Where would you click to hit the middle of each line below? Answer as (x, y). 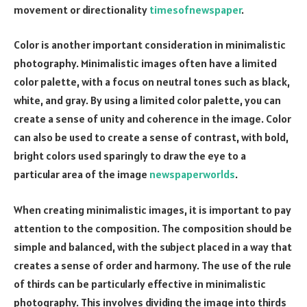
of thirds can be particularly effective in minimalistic (140, 283)
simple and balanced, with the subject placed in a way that (153, 246)
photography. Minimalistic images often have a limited (145, 63)
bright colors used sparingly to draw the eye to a (130, 156)
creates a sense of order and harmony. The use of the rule (152, 265)
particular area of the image (82, 174)
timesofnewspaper (195, 9)
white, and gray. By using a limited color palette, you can (147, 100)
